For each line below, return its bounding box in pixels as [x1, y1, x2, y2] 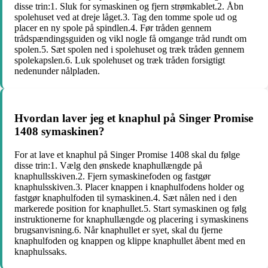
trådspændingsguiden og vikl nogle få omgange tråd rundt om [14, 33, 246, 44]
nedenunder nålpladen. [14, 66, 100, 77]
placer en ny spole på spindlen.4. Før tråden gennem [14, 23, 211, 33]
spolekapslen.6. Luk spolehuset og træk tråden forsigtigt [14, 55, 225, 66]
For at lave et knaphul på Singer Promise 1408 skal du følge [14, 149, 240, 160]
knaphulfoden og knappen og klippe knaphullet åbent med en [14, 235, 245, 246]
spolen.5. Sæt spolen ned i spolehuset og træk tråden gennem [14, 44, 244, 55]
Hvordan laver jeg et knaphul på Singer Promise [14, 111, 253, 124]
